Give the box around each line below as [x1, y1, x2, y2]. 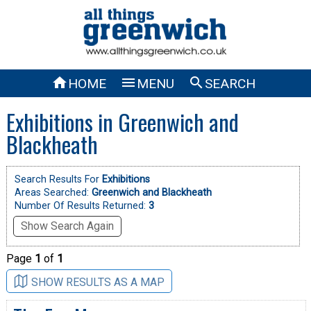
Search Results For [14, 173, 102, 185]
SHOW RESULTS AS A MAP [31, 275, 165, 289]
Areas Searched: [14, 186, 89, 199]
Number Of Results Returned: [14, 199, 149, 212]
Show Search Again [20, 219, 114, 233]
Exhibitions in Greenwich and [6, 105, 239, 138]
